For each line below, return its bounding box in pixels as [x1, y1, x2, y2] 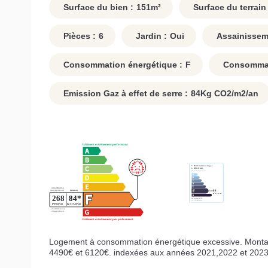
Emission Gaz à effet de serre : [61, 89, 188, 99]
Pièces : [61, 31, 96, 41]
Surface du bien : [61, 2, 133, 13]
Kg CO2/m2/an [200, 89, 258, 99]
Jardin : [133, 31, 167, 41]
